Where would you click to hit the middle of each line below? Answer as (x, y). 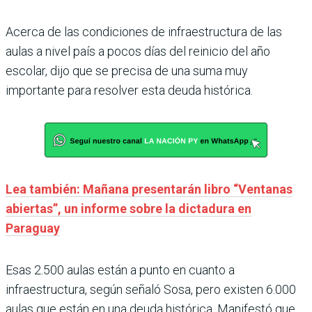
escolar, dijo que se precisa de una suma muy (127, 70)
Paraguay (33, 228)
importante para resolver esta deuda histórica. (129, 90)
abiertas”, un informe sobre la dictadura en (128, 208)
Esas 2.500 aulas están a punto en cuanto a (120, 270)
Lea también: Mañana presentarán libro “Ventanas (149, 189)
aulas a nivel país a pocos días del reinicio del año (138, 51)
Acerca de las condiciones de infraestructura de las (144, 31)
